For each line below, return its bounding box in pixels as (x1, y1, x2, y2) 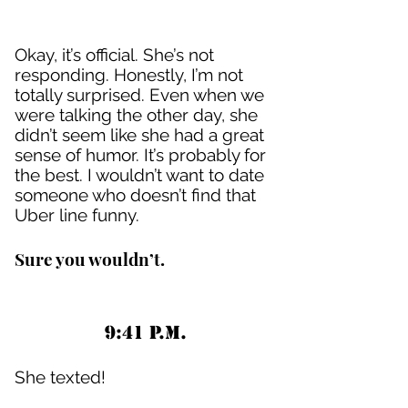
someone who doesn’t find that (15, 185, 256, 205)
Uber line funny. (15, 205, 139, 225)
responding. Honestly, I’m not (15, 65, 243, 85)
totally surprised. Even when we (15, 85, 264, 105)
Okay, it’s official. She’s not (15, 45, 214, 65)
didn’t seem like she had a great (15, 125, 264, 145)
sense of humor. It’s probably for (15, 145, 266, 165)
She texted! (15, 367, 106, 387)
